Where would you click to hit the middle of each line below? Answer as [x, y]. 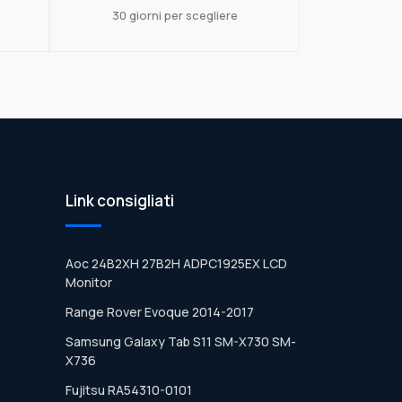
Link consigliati [120, 200]
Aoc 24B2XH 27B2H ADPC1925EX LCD [176, 263]
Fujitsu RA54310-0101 [129, 389]
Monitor [89, 282]
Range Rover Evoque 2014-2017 [160, 311]
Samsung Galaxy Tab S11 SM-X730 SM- [181, 341]
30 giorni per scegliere [175, 15]
